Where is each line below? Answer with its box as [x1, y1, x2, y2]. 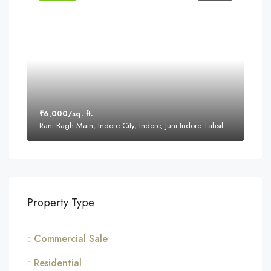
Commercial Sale [34, 232, 108, 246]
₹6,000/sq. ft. [39, 108, 93, 119]
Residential [34, 256, 82, 270]
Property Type [27, 195, 94, 211]
